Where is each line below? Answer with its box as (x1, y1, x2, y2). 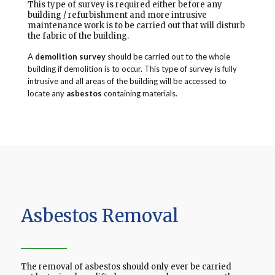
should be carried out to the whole (105, 52, 230, 62)
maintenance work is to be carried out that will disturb (27, 20, 245, 31)
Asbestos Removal (20, 204, 179, 228)
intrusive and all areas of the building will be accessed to (27, 76, 227, 87)
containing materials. (101, 88, 177, 99)
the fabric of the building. (27, 31, 129, 42)
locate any (27, 88, 66, 99)
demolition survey (34, 52, 106, 62)
